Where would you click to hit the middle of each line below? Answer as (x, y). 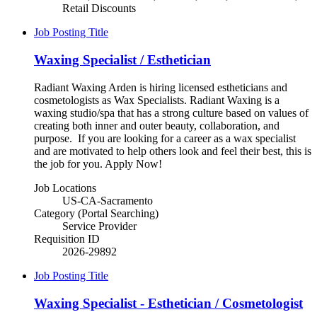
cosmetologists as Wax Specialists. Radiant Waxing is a (157, 100)
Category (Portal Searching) (96, 213)
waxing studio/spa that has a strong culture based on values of (171, 113)
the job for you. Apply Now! (98, 163)
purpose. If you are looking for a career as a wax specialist (165, 138)
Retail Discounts (99, 8)
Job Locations (65, 188)
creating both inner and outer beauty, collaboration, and (157, 125)
